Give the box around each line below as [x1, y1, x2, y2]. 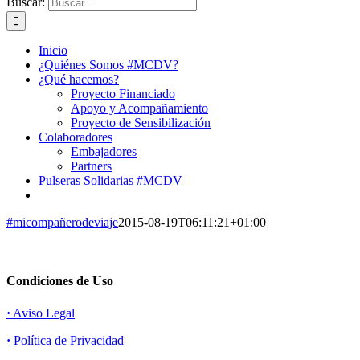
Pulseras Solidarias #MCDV [39, 174, 182, 187]
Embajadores [71, 145, 137, 158]
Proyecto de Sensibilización [71, 116, 211, 129]
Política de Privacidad [10, 333, 124, 347]
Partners [71, 159, 112, 173]
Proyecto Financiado [71, 87, 175, 100]
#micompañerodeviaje [6, 215, 118, 229]
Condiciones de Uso [6, 274, 113, 288]
